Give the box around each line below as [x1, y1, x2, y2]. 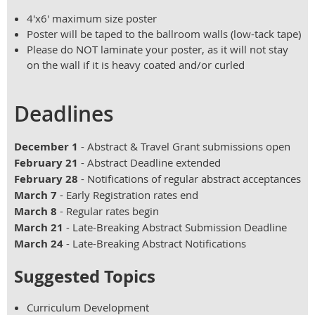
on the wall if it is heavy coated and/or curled [27, 58, 245, 72]
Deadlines [14, 100, 114, 129]
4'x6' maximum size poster [27, 11, 157, 26]
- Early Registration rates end [60, 188, 198, 202]
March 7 [14, 188, 60, 203]
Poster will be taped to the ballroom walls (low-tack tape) [27, 27, 301, 41]
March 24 [14, 236, 63, 252]
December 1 [14, 139, 78, 155]
